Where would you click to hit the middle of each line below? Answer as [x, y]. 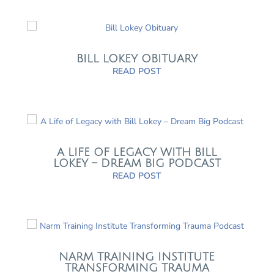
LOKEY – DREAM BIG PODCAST [137, 164]
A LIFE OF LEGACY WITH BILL [137, 153]
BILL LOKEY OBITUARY [137, 59]
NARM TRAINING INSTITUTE [137, 257]
